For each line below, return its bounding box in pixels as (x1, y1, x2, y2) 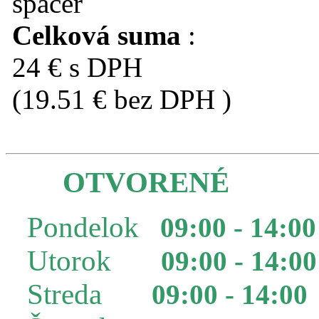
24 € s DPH (12, 51, 142, 83)
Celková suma (12, 19, 181, 51)
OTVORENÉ (63, 166, 229, 199)
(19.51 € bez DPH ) (12, 83, 231, 115)
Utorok (27, 244, 161, 277)
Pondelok (27, 211, 160, 244)
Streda (27, 278, 152, 310)
